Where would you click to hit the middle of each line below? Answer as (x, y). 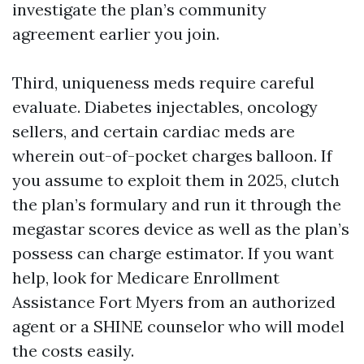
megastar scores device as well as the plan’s (181, 229)
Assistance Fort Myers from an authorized (174, 302)
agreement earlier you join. (116, 34)
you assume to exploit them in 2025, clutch (176, 180)
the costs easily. (73, 351)
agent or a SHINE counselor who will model (178, 326)
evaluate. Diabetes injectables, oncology (165, 107)
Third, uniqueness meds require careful (163, 82)
